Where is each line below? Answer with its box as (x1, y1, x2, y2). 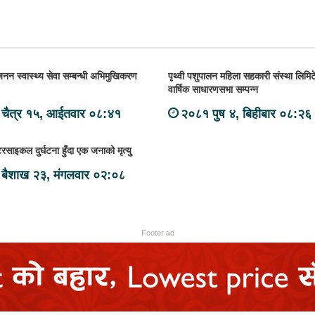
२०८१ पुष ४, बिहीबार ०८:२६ (181, 107, 311, 121)
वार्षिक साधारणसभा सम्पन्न (168, 84, 258, 95)
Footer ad (141, 229, 174, 237)
